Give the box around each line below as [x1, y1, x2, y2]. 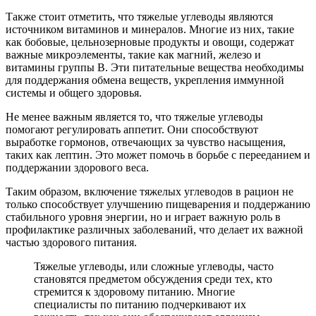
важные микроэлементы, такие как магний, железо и [6, 49, 261, 61]
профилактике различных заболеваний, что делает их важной [6, 224, 303, 236]
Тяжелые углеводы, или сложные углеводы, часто [34, 260, 274, 273]
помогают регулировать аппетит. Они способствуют [6, 123, 258, 136]
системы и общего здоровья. [6, 87, 142, 99]
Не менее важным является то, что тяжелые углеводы [6, 111, 263, 123]
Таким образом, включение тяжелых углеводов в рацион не [6, 186, 293, 198]
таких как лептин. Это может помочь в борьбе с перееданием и [6, 149, 310, 162]
